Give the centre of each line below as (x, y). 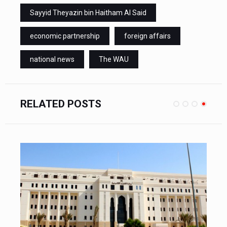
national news (52, 59)
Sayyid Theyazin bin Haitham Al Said (88, 12)
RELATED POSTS (61, 104)
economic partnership (65, 36)
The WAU (114, 59)
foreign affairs (147, 36)
